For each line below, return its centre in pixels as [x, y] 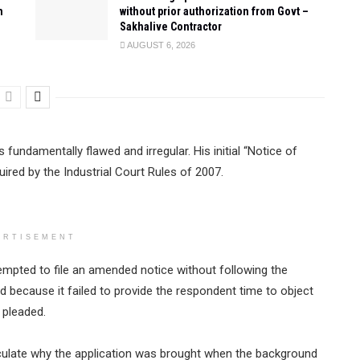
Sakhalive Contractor [171, 26]
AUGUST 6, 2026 [160, 45]
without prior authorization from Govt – [214, 11]
